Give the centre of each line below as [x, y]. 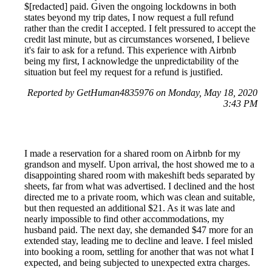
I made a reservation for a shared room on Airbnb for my [132, 154]
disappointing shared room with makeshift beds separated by [140, 175]
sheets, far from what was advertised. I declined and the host [139, 186]
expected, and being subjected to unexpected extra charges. [137, 263]
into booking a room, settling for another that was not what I [139, 252]
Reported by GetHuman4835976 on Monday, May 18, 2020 [142, 93]
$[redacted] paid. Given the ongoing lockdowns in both [130, 7]
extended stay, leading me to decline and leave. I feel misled [138, 241]
